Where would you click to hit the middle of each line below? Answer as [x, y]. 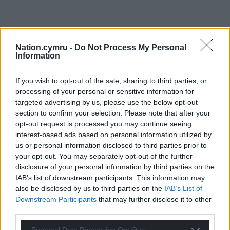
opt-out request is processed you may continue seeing [103, 123]
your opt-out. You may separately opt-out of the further [104, 156]
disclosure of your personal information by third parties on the [115, 167]
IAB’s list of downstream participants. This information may [110, 177]
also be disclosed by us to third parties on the [90, 188]
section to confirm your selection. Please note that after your [113, 113]
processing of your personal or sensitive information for [105, 91]
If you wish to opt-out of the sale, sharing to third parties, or [111, 80]
